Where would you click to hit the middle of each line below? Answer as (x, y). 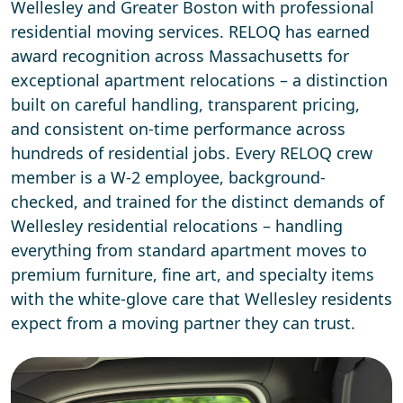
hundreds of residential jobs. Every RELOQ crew (192, 153)
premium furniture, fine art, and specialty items (193, 275)
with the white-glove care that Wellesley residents (201, 299)
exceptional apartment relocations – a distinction (199, 81)
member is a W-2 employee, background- (168, 178)
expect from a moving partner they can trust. (183, 323)
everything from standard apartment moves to (189, 251)
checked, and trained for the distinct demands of (197, 202)
